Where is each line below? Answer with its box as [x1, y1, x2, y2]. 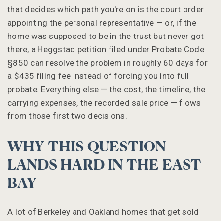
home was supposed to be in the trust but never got [7, 31, 204, 41]
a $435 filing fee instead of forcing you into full [7, 71, 189, 81]
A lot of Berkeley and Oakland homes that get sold [7, 206, 199, 217]
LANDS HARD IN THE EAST [7, 158, 202, 173]
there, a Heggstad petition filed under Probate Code [7, 44, 204, 54]
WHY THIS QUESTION [7, 140, 166, 154]
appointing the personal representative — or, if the [7, 17, 196, 28]
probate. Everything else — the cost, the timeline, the [7, 84, 206, 94]
